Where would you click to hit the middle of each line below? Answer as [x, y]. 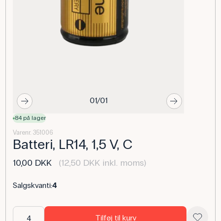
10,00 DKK [33, 163]
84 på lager [31, 118]
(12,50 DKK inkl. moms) [101, 163]
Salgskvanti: [33, 185]
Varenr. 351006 [33, 133]
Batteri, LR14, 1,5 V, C [73, 145]
